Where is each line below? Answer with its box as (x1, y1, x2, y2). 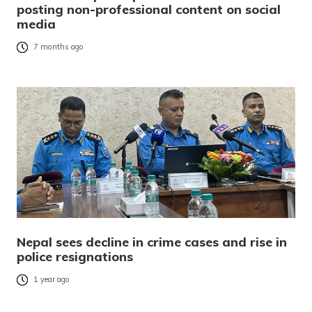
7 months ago (33, 42, 84, 52)
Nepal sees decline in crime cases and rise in (17, 233, 287, 250)
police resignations (17, 248, 133, 265)
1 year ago (33, 274, 70, 285)
